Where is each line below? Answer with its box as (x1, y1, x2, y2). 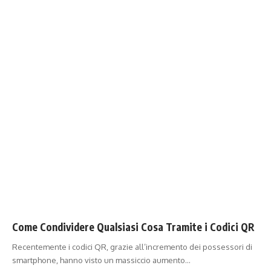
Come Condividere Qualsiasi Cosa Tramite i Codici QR (12, 220, 255, 233)
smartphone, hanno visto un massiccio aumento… (12, 255, 191, 265)
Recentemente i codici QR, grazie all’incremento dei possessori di (12, 241, 252, 252)
